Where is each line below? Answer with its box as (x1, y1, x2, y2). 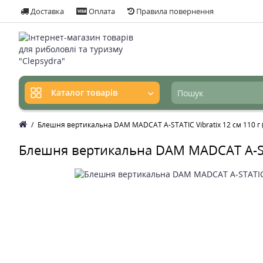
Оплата (87, 6, 115, 16)
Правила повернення (134, 6, 214, 16)
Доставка (29, 6, 64, 16)
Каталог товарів (51, 87, 117, 99)
